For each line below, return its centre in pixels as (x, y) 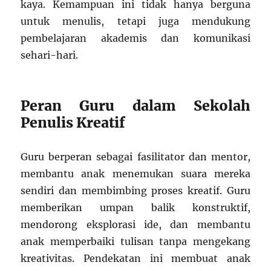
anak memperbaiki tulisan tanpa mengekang (135, 242)
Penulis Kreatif (73, 123)
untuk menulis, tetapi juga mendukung (135, 21)
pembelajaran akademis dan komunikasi (135, 38)
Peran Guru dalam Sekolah (135, 106)
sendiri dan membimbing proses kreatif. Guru (135, 191)
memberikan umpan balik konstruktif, (135, 208)
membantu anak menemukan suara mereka (135, 174)
